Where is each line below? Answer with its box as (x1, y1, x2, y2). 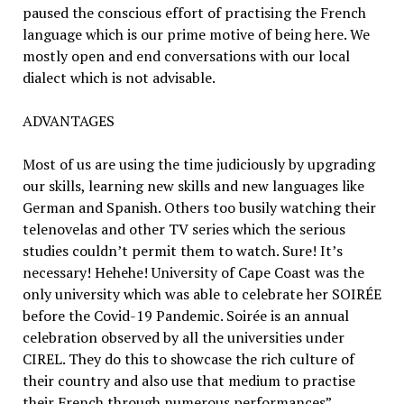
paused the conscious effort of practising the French (22, 2, 366, 23)
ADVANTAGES (22, 110, 115, 131)
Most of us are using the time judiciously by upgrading (22, 153, 375, 174)
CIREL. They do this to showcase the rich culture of (22, 348, 354, 369)
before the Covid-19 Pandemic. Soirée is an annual (22, 305, 349, 326)
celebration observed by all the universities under (22, 326, 344, 347)
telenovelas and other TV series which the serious (22, 218, 345, 239)
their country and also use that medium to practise (22, 370, 355, 390)
